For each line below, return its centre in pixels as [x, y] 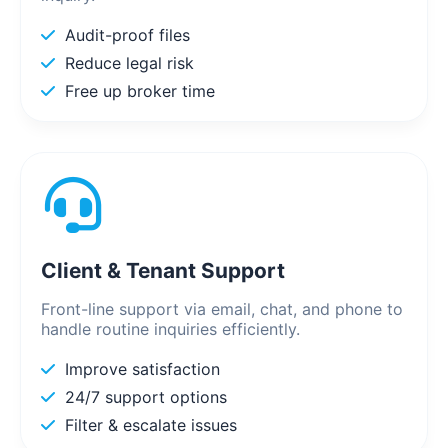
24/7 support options [146, 397]
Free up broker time [140, 91]
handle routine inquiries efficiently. [170, 329]
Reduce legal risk [129, 63]
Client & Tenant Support [163, 271]
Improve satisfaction [142, 369]
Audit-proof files [127, 35]
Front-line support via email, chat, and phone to [222, 309]
